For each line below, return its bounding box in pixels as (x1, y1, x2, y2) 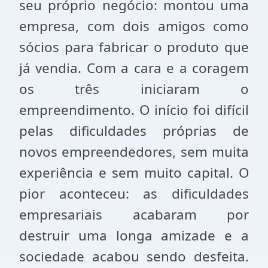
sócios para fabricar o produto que (19, 38, 249, 56)
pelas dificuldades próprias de (19, 121, 249, 140)
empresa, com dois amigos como (19, 17, 249, 35)
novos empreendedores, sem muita (19, 142, 249, 161)
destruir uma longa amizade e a (19, 226, 249, 245)
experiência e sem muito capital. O (19, 163, 249, 182)
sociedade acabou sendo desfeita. (19, 247, 249, 266)
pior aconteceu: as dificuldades (19, 184, 249, 203)
